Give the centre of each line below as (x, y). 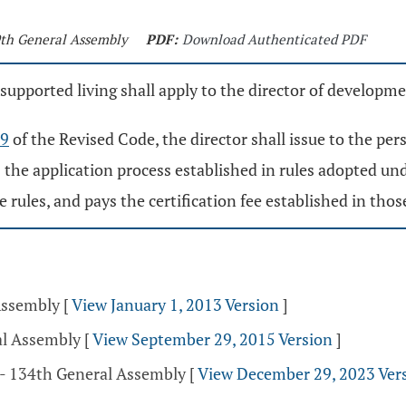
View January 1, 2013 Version (175, 304)
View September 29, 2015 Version (213, 339)
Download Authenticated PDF (274, 39)
